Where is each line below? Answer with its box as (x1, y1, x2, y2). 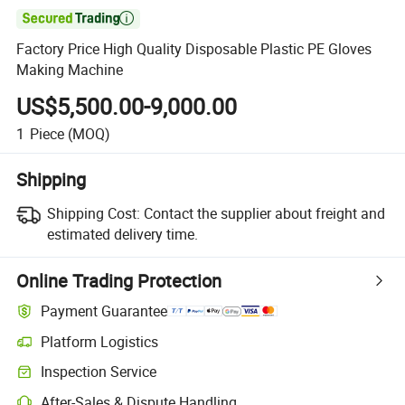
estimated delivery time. (46, 223, 198, 244)
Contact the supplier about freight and (143, 202, 385, 223)
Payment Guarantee (41, 301, 168, 322)
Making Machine (16, 60, 124, 80)
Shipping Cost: (46, 202, 140, 223)
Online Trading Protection (16, 268, 222, 293)
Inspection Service (41, 362, 157, 382)
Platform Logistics (41, 331, 159, 352)
